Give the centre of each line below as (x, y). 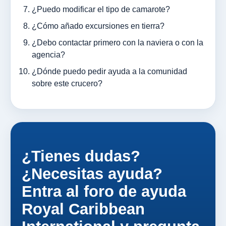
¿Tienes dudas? (81, 156)
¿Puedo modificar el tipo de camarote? (101, 9)
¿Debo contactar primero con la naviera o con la (118, 42)
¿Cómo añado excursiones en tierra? (98, 26)
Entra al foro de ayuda (104, 191)
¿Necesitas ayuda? (92, 174)
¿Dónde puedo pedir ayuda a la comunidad (109, 71)
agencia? (48, 54)
